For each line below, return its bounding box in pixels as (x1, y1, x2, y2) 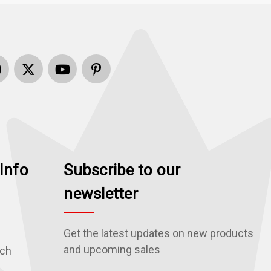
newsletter (64, 184, 138, 203)
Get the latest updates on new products (64, 227, 254, 240)
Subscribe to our (64, 161, 181, 180)
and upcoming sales (64, 243, 161, 256)
